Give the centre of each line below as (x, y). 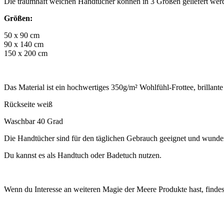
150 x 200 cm (26, 53)
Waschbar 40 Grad (33, 121)
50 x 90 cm (22, 35)
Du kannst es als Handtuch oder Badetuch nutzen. (83, 155)
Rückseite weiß (28, 104)
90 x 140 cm (24, 44)
